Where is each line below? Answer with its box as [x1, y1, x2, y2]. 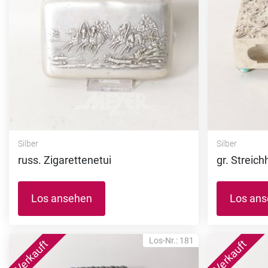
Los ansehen [31, 192, 92, 205]
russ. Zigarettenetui [18, 154, 111, 166]
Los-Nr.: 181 [149, 236, 194, 245]
